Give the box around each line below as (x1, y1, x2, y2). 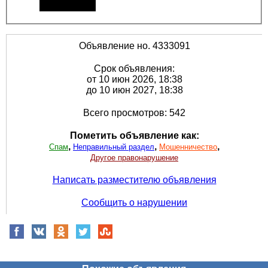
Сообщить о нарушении (81, 197, 187, 208)
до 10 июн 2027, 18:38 (86, 84, 183, 95)
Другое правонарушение (90, 153, 178, 162)
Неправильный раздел (73, 142, 154, 151)
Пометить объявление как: (69, 130, 199, 141)
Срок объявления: (94, 63, 175, 74)
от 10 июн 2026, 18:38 (86, 74, 182, 84)
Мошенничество (159, 142, 217, 151)
